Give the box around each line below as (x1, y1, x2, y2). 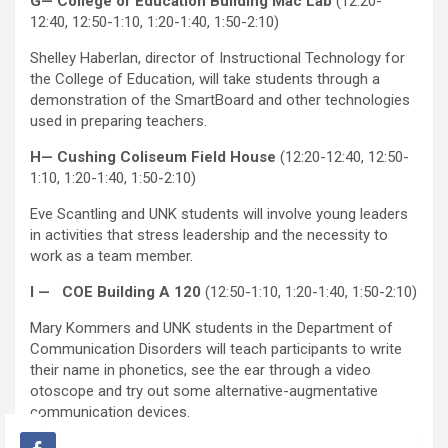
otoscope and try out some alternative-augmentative (30, 382, 378, 401)
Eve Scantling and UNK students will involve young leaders (30, 205, 408, 224)
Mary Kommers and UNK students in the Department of (30, 319, 393, 338)
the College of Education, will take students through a (30, 70, 380, 89)
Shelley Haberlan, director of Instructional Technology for (30, 49, 405, 68)
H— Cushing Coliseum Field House (30, 148, 276, 167)
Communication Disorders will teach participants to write (30, 340, 402, 359)
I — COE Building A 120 (30, 283, 201, 302)
